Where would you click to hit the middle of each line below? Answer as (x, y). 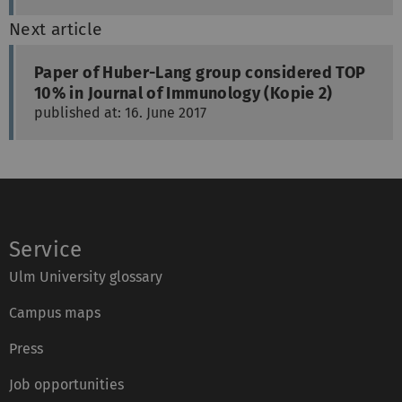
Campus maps (55, 313)
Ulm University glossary (86, 277)
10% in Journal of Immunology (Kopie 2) (184, 94)
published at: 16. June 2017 (120, 113)
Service (46, 250)
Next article (56, 30)
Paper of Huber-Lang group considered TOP (200, 73)
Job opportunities (66, 385)
